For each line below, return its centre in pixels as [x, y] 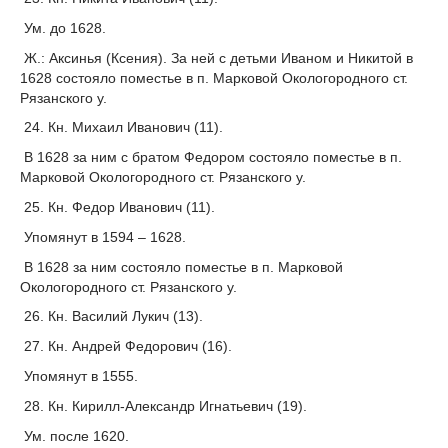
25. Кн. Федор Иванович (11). [117, 206]
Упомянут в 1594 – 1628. [103, 236]
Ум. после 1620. [74, 435]
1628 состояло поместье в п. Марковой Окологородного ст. [214, 77]
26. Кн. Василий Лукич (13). [111, 316]
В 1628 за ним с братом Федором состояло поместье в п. [211, 157]
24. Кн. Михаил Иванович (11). [121, 127]
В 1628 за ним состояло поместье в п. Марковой [181, 266]
